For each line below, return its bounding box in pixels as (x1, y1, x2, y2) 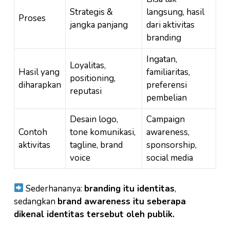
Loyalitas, (70, 60, 106, 72)
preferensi (146, 79, 187, 91)
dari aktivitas (146, 19, 195, 31)
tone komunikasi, (70, 126, 136, 139)
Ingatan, (146, 53, 177, 66)
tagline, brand (70, 139, 123, 151)
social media (146, 152, 193, 164)
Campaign (146, 113, 185, 126)
